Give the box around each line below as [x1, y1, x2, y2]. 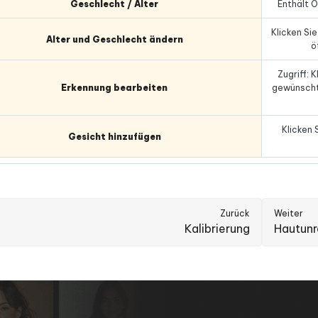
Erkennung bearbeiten [61, 82, 168, 94]
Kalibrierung [185, 221, 250, 236]
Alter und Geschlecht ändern [45, 33, 183, 45]
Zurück [220, 208, 250, 219]
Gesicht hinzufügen [67, 131, 161, 142]
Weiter [274, 208, 303, 219]
